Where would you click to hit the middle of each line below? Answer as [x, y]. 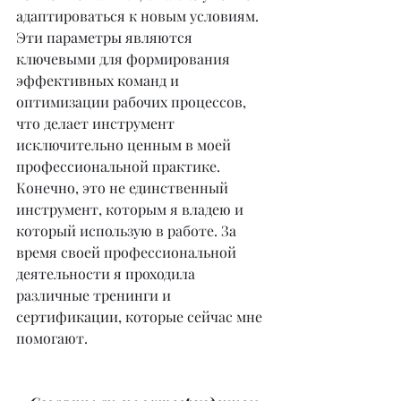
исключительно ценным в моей [125, 145]
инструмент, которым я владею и [132, 209]
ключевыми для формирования [125, 59]
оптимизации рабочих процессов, [133, 102]
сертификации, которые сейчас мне [141, 316]
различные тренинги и [95, 295]
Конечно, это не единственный [124, 188]
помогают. [52, 338]
